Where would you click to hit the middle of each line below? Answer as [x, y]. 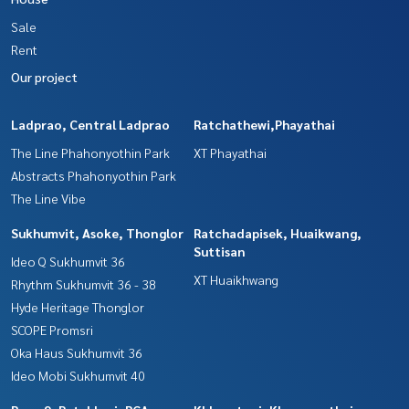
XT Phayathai [230, 152]
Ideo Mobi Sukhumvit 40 [78, 375]
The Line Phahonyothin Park [90, 152]
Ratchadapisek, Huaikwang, [278, 232]
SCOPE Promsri [52, 329]
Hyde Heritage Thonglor [78, 306]
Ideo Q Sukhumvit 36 [68, 261]
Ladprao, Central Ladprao [90, 124]
